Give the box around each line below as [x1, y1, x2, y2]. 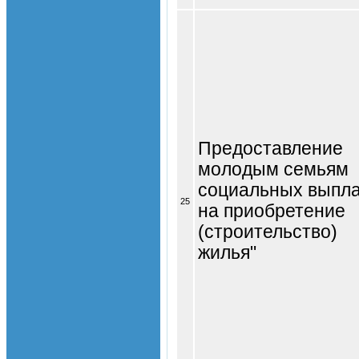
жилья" [198, 242, 256, 263]
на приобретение [198, 200, 345, 221]
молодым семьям [198, 159, 349, 179]
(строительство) [198, 221, 337, 242]
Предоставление [198, 138, 343, 159]
